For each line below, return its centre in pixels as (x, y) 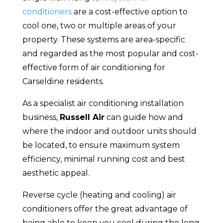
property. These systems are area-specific (104, 40)
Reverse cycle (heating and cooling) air (99, 195)
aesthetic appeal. (56, 173)
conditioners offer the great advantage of (105, 209)
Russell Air (82, 117)
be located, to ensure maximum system (101, 145)
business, (41, 117)
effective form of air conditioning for (94, 68)
